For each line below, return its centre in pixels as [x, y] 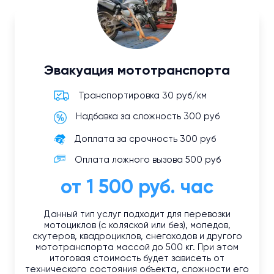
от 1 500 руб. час [137, 188]
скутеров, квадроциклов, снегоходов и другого [137, 237]
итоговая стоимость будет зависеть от [137, 259]
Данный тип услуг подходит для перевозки [137, 215]
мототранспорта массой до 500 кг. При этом [137, 248]
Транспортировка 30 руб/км [142, 96]
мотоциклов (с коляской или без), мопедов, [137, 226]
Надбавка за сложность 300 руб [147, 117]
